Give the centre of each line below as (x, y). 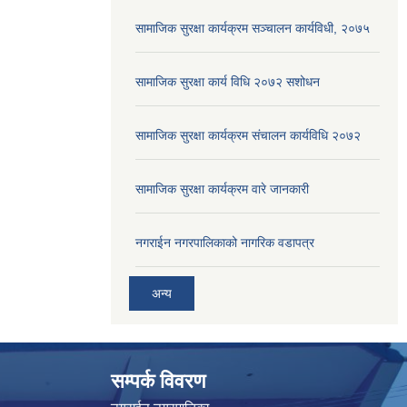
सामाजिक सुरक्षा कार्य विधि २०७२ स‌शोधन (228, 81)
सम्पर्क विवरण (158, 382)
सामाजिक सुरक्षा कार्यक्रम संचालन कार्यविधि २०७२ (248, 135)
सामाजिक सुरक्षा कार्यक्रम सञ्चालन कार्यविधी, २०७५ (253, 28)
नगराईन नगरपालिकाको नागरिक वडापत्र (225, 242)
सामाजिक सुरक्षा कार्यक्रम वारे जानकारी (222, 189)
